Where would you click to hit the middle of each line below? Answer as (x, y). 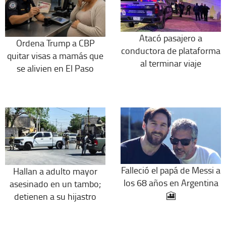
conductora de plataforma (171, 50)
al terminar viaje (171, 63)
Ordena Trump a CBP (55, 43)
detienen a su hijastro (55, 196)
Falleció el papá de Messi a (171, 170)
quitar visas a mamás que (55, 55)
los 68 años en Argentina (171, 182)
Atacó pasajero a (171, 38)
